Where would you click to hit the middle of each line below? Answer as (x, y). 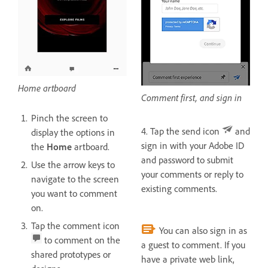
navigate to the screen (75, 179)
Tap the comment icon (77, 226)
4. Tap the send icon (182, 131)
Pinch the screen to (69, 118)
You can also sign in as (202, 231)
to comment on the (81, 240)
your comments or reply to (192, 174)
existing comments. (179, 189)
